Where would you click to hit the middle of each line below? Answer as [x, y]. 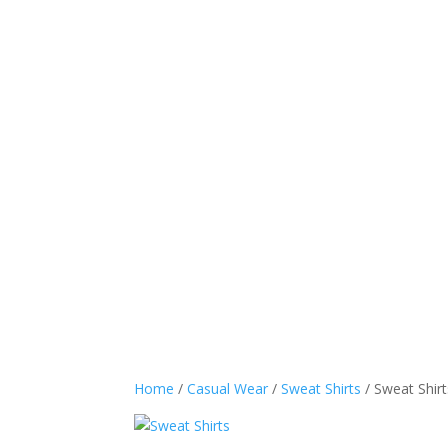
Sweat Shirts [321, 389]
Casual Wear [228, 389]
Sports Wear [301, 201]
